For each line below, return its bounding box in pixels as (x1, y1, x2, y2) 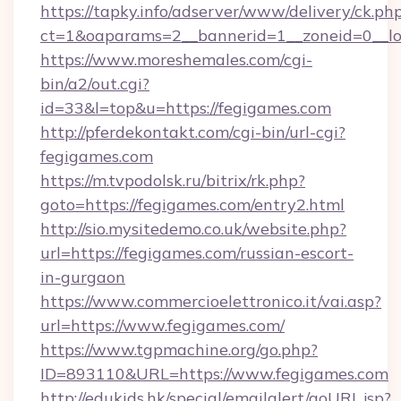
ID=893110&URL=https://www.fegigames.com (40, 363, 388, 384)
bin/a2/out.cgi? (40, 73, 149, 94)
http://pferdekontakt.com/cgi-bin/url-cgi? (40, 122, 346, 142)
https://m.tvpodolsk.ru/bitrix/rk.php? (40, 170, 305, 191)
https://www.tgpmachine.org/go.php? (40, 339, 318, 360)
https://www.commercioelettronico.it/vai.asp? (40, 291, 381, 311)
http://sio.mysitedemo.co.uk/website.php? (40, 218, 346, 239)
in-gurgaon (40, 267, 125, 287)
